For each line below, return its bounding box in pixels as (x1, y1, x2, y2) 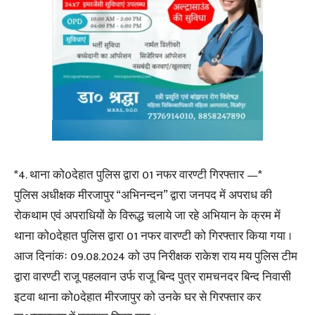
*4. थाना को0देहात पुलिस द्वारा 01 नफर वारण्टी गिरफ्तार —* (14, 165, 262, 185)
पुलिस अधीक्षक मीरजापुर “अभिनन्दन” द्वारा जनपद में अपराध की (14, 186, 272, 205)
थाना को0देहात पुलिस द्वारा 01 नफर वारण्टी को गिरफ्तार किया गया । (14, 226, 292, 246)
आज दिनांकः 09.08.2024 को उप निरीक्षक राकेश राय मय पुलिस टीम (14, 247, 297, 266)
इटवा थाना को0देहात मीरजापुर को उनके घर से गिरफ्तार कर (14, 288, 261, 307)
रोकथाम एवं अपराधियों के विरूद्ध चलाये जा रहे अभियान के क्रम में (14, 206, 281, 226)
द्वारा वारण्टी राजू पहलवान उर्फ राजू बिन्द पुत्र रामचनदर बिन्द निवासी (14, 267, 291, 287)
